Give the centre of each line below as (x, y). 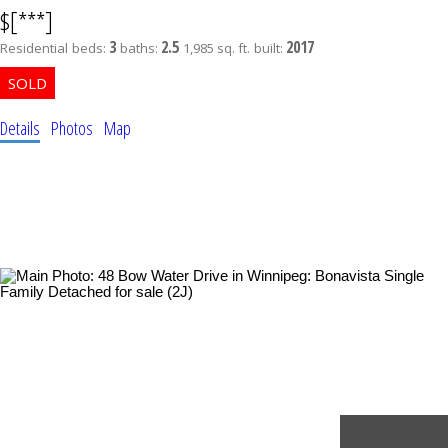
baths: (140, 48)
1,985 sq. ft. (216, 48)
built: (270, 48)
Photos (72, 128)
